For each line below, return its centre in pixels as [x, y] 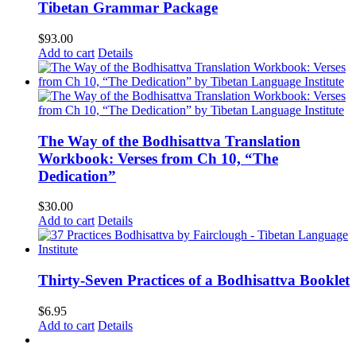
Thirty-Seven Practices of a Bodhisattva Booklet [194, 281]
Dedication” [77, 176]
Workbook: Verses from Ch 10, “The [158, 158]
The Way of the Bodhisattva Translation [169, 141]
